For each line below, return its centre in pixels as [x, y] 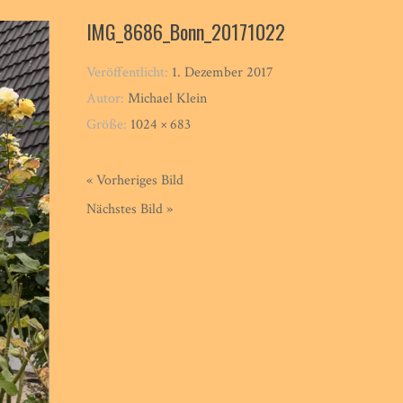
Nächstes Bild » [130, 209]
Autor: [107, 98]
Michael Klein [168, 98]
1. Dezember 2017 [223, 72]
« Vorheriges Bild [135, 180]
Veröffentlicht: [130, 72]
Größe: [109, 124]
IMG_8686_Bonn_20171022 [186, 31]
